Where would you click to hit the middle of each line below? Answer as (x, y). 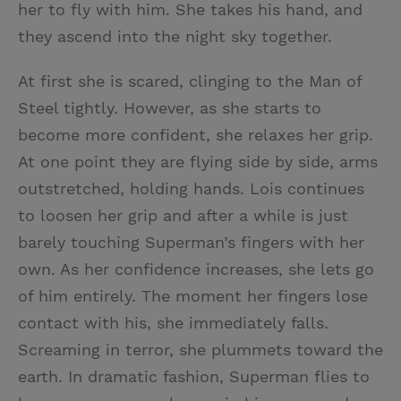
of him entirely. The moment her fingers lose (193, 295)
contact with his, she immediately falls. (173, 322)
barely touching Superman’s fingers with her (191, 242)
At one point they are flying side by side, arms (198, 161)
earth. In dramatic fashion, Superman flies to (194, 376)
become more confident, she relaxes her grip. (196, 134)
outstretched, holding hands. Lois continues (191, 188)
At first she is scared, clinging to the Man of (190, 81)
